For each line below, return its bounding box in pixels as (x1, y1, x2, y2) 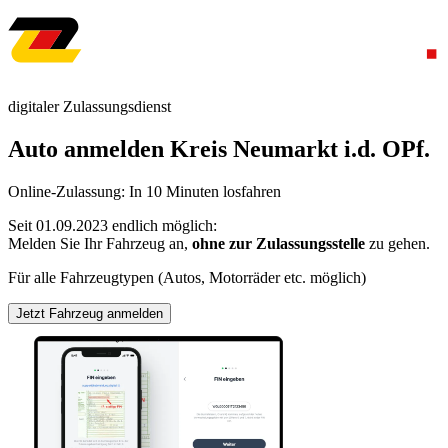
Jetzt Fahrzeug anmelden (16, 305, 163, 321)
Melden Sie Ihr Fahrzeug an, (8, 234, 192, 252)
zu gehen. (365, 234, 430, 252)
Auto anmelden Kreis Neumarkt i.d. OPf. (8, 135, 430, 162)
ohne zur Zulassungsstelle (192, 234, 365, 252)
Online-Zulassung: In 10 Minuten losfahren (8, 182, 281, 200)
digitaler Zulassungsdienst (8, 98, 171, 115)
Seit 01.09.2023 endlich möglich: (8, 216, 217, 234)
